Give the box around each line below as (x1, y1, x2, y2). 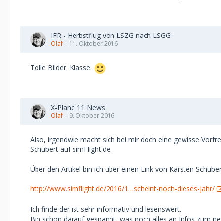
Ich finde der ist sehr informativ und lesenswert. (30, 204, 181, 214)
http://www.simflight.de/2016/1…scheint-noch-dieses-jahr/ (30, 184, 215, 193)
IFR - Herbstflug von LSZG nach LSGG (51, 31, 171, 40)
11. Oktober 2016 (69, 39, 118, 48)
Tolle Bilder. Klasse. (30, 63, 94, 73)
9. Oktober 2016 (69, 111, 114, 120)
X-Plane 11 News (51, 103, 105, 112)
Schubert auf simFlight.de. (30, 145, 112, 154)
